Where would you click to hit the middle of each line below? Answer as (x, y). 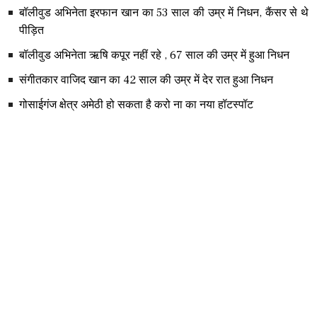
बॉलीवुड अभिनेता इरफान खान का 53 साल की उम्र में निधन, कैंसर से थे (164, 13)
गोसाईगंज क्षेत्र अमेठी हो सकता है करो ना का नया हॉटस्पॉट (136, 105)
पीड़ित (31, 31)
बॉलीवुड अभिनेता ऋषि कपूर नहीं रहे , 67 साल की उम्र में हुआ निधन (154, 56)
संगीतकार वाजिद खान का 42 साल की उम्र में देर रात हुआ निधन (146, 80)
